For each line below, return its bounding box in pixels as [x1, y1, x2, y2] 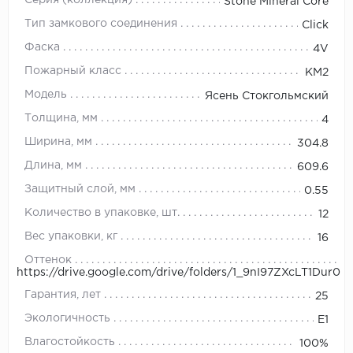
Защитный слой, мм [24, 184, 136, 195]
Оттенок [24, 255, 72, 266]
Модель [24, 90, 67, 100]
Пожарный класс [24, 66, 121, 76]
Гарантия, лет [24, 290, 101, 300]
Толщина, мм [24, 113, 98, 124]
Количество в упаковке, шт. [24, 208, 180, 218]
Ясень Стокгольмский [205, 91, 329, 102]
